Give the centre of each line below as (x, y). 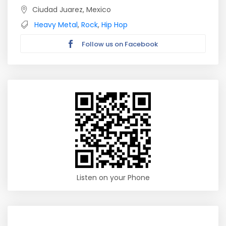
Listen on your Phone (113, 178)
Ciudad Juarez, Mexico (72, 10)
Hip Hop (115, 25)
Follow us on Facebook (119, 44)
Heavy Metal (56, 25)
